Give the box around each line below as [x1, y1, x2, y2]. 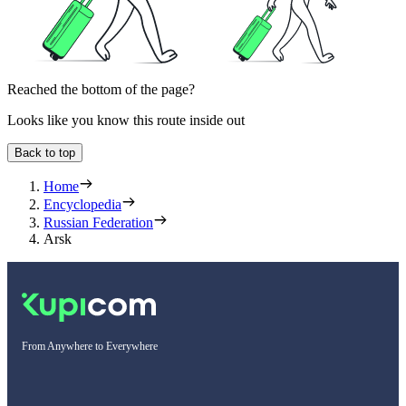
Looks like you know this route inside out [7, 111, 245, 128]
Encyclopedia [43, 196, 121, 212]
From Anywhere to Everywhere [22, 339, 158, 353]
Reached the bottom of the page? [7, 81, 195, 97]
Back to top [14, 145, 75, 159]
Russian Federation [43, 214, 153, 230]
